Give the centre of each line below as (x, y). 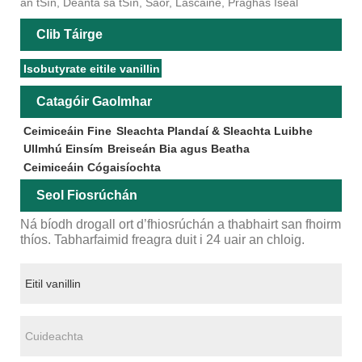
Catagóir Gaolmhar (94, 101)
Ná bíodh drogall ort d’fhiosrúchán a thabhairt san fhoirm (181, 225)
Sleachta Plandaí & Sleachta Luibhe (214, 130)
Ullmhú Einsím (63, 149)
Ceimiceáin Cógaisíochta (92, 168)
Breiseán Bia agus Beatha (178, 149)
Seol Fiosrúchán (87, 196)
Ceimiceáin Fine (67, 130)
